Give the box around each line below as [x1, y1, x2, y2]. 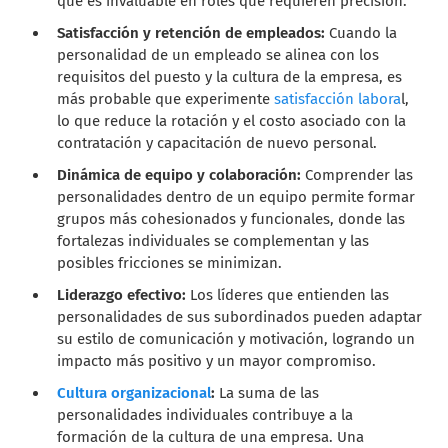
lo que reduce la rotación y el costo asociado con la [57, 111, 407, 130]
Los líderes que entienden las [186, 285, 390, 304]
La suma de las [215, 383, 320, 402]
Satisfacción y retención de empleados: [57, 23, 326, 42]
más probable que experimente [57, 89, 275, 108]
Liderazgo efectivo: [57, 285, 187, 304]
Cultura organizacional [57, 383, 212, 402]
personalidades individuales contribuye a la [57, 405, 354, 424]
